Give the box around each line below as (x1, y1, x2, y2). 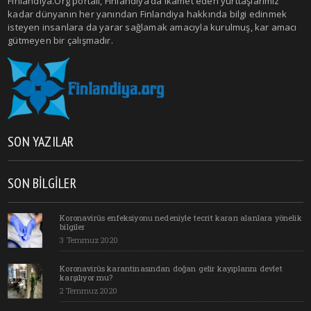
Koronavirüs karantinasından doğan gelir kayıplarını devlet (60, 263, 283, 274)
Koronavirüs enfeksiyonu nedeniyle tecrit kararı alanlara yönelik (60, 212, 302, 224)
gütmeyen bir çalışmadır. (8, 34, 113, 47)
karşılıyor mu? (60, 272, 113, 283)
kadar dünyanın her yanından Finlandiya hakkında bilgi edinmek (8, 8, 287, 21)
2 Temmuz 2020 (60, 285, 117, 296)
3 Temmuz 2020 (60, 235, 118, 246)
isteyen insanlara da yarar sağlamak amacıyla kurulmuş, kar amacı (8, 21, 297, 34)
